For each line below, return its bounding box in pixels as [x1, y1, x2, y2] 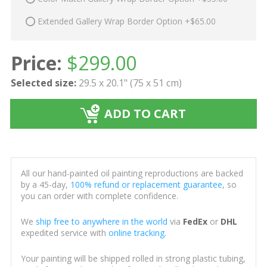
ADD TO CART [104, 105, 187, 122]
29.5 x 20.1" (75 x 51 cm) [78, 76, 182, 90]
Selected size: [10, 76, 76, 90]
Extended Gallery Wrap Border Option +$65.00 [37, 15, 216, 27]
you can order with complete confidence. [20, 190, 178, 202]
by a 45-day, [20, 179, 70, 191]
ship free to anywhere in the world [35, 216, 167, 228]
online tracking [108, 227, 164, 239]
